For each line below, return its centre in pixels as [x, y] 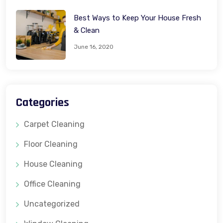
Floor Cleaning [51, 144]
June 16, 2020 [94, 47]
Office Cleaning [52, 184]
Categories [43, 102]
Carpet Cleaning [54, 124]
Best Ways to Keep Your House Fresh [137, 18]
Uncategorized [52, 204]
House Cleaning [53, 164]
